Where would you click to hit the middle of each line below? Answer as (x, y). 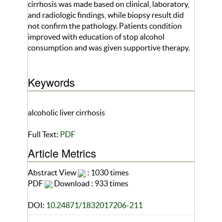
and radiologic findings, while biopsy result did (106, 15)
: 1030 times (107, 173)
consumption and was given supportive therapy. (109, 48)
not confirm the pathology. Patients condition (105, 26)
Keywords (51, 82)
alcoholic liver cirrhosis (66, 113)
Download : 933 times (90, 184)
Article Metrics (62, 153)
